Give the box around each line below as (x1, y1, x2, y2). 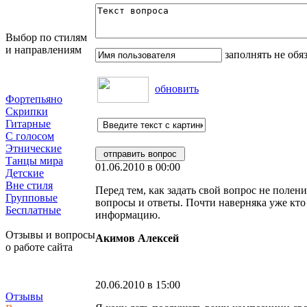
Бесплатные (5, 204, 61, 216)
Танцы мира (5, 155, 63, 167)
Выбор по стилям (5, 32, 87, 43)
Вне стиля (5, 180, 53, 191)
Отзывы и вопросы (5, 229, 95, 241)
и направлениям (5, 44, 82, 56)
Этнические (5, 143, 62, 154)
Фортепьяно (5, 93, 62, 105)
